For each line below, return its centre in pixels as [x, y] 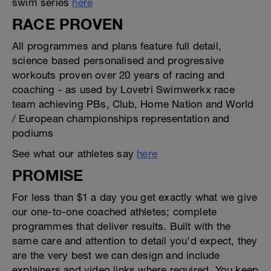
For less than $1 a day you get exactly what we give [135, 197]
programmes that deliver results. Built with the [122, 226]
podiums [33, 133]
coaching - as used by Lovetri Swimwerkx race [123, 90]
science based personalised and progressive [118, 60]
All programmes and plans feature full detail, [117, 46]
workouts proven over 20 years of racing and [119, 75]
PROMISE [48, 175]
